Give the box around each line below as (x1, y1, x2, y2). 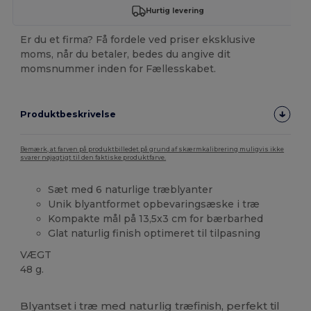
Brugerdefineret (24, 287, 86, 296)
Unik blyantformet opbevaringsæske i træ (48, 197, 260, 210)
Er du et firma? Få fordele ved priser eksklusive (20, 33, 256, 46)
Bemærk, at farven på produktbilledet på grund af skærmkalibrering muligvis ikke (20, 145, 285, 153)
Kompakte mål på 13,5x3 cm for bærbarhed (48, 212, 264, 225)
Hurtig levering (145, 6, 204, 16)
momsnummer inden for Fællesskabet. (20, 62, 217, 75)
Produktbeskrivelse (20, 108, 117, 119)
